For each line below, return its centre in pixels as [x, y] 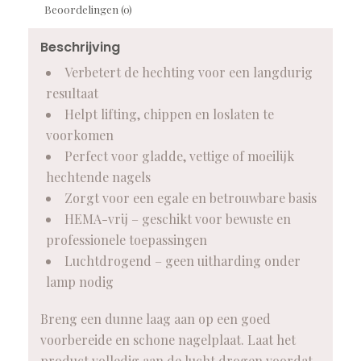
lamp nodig [79, 282]
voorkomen [79, 135]
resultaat [72, 93]
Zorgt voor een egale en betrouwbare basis [190, 198]
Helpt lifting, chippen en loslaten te [169, 114]
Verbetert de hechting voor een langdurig [188, 73]
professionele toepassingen [126, 240]
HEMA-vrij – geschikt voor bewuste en [177, 219]
